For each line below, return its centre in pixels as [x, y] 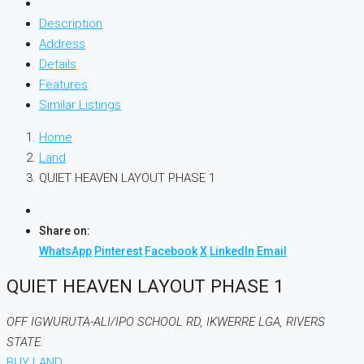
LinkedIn [232, 251]
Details [58, 64]
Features [63, 84]
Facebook [171, 251]
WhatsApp [65, 251]
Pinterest [118, 251]
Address [62, 43]
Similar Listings [80, 104]
